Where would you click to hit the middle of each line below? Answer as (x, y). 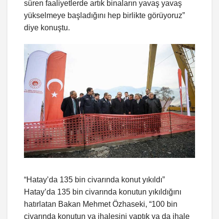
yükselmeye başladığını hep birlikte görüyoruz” (104, 16)
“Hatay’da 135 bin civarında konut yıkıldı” (94, 180)
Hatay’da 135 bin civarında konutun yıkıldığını (103, 192)
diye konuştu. (47, 28)
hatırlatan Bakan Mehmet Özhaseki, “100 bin (101, 204)
